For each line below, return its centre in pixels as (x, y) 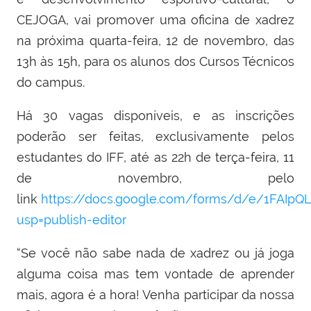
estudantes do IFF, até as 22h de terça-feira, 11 (155, 158)
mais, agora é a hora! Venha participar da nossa (155, 295)
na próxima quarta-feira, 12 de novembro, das (155, 41)
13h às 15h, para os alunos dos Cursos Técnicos (155, 62)
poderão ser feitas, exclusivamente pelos (155, 137)
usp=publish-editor (72, 220)
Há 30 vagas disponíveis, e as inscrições (155, 116)
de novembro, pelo (155, 178)
